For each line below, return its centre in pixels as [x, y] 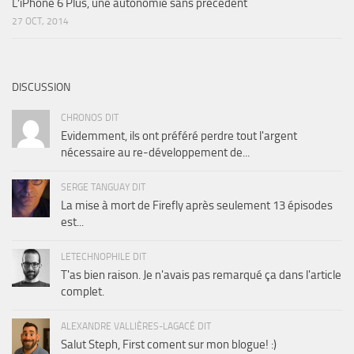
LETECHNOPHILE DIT [104, 257]
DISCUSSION [41, 88]
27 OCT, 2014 [40, 22]
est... [72, 222]
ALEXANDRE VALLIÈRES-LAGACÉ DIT [136, 327]
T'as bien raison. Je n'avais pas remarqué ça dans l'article [201, 275]
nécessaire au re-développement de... [155, 153]
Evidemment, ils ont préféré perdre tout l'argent [179, 136]
